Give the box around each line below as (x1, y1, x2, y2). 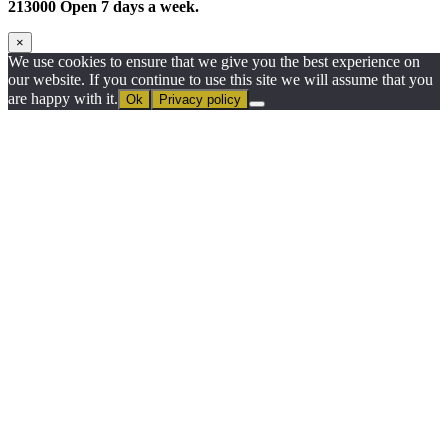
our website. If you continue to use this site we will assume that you (8, 71, 433, 89)
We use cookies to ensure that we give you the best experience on (8, 53, 420, 71)
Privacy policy (159, 92, 241, 108)
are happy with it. (8, 90, 118, 108)
